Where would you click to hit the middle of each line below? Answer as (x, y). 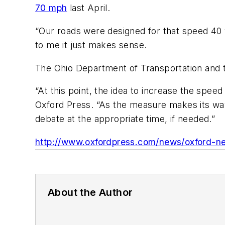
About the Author (90, 192)
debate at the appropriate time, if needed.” (125, 119)
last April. (89, 8)
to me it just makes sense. (91, 45)
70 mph (51, 8)
